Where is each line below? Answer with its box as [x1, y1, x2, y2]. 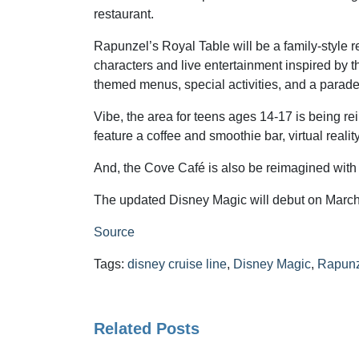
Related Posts [94, 320, 200, 337]
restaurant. [94, 7, 154, 21]
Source [94, 225, 135, 239]
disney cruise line [127, 257, 227, 271]
